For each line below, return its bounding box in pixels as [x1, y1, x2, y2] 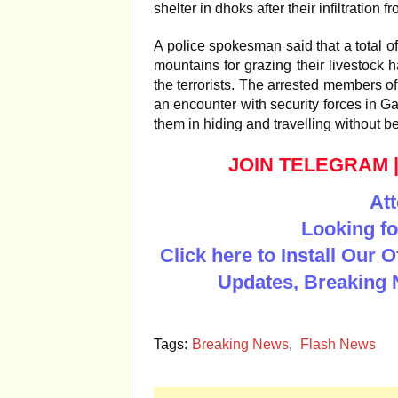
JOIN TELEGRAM [228, 154, 388, 176]
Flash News [300, 337, 376, 352]
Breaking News [192, 337, 289, 352]
